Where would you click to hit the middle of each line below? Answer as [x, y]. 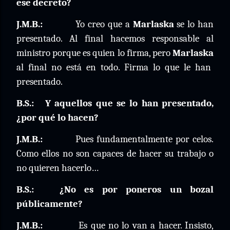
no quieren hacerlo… [57, 168]
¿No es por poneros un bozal [136, 189]
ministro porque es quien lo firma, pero [94, 53]
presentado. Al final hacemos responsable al [115, 39]
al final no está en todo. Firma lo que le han [114, 67]
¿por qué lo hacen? [57, 118]
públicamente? [50, 204]
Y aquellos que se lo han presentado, [129, 103]
